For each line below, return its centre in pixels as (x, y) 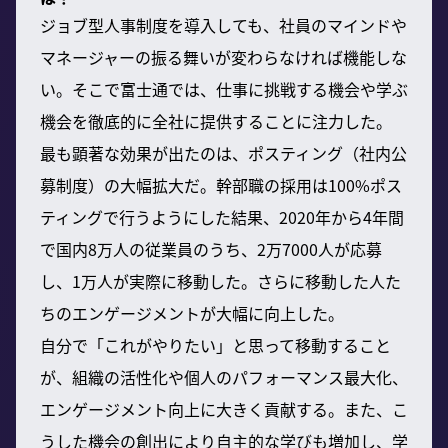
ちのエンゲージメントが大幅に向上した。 (192, 312)
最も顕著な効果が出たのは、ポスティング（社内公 (223, 152)
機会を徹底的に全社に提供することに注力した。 (216, 120)
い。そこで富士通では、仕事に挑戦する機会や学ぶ (224, 88)
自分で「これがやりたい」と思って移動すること (215, 344)
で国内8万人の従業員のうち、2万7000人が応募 (211, 248)
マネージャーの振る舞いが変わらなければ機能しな (223, 56)
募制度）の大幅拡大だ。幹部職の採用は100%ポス (221, 184)
